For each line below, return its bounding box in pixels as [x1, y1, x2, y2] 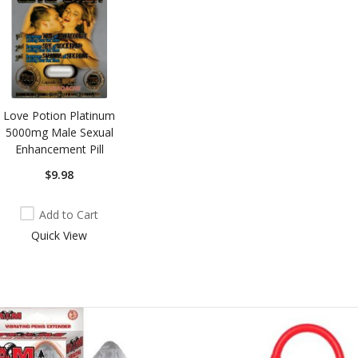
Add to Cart [39, 206, 99, 222]
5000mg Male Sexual [5, 124, 113, 140]
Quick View [31, 227, 88, 243]
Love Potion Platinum [3, 107, 116, 123]
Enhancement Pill [14, 141, 104, 157]
